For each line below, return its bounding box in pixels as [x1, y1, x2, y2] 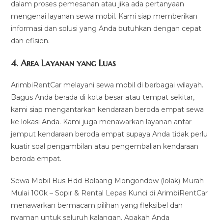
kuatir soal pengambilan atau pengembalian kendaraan [11, 142, 199, 151]
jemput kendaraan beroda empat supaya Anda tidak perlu [11, 130, 208, 138]
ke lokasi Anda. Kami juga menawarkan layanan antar [11, 117, 192, 126]
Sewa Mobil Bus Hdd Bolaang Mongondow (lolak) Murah [11, 176, 204, 185]
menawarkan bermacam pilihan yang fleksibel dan [11, 201, 183, 210]
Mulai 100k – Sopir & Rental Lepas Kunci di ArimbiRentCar [11, 189, 208, 197]
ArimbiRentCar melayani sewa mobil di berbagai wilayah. [11, 81, 204, 89]
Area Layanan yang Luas [21, 57, 116, 69]
